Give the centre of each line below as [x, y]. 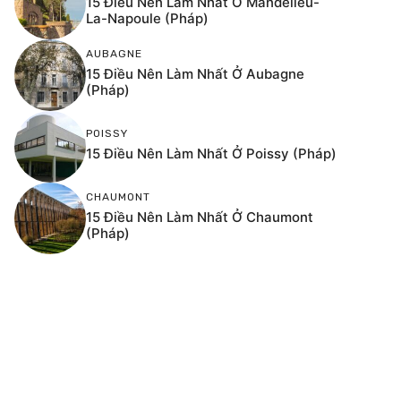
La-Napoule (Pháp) [147, 18]
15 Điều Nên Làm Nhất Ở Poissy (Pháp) [211, 153]
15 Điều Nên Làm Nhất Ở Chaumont [200, 217]
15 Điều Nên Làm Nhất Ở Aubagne [195, 73]
